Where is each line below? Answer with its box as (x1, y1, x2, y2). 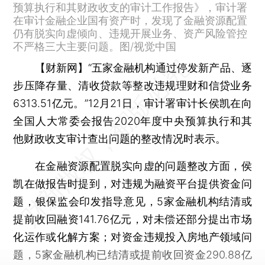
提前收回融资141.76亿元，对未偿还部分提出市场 (13, 212, 252, 225)
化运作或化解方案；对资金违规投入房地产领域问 (13, 230, 252, 243)
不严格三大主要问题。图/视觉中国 (13, 40, 177, 53)
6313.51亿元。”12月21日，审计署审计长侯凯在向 (13, 96, 252, 109)
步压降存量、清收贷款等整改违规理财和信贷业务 (13, 79, 252, 92)
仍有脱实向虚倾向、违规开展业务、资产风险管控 (13, 27, 248, 40)
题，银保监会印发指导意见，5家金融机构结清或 (13, 195, 252, 208)
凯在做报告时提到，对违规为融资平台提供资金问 (13, 177, 252, 190)
